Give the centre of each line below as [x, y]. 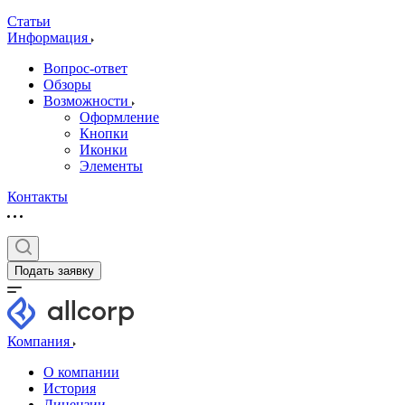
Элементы [111, 166]
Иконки [104, 150]
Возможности [88, 101]
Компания [40, 341]
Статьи [29, 21]
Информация [49, 38]
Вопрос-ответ [85, 68]
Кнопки [104, 133]
